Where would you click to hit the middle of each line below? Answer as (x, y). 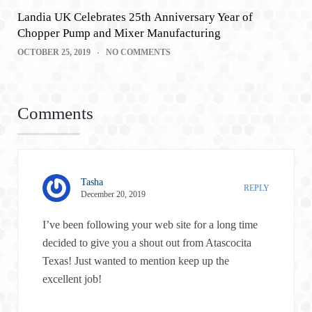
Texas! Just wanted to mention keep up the (136, 260)
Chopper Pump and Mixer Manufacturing (119, 33)
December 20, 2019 (113, 194)
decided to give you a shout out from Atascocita (147, 242)
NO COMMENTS (138, 52)
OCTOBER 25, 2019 (54, 52)
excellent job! (72, 279)
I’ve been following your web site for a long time (150, 224)
